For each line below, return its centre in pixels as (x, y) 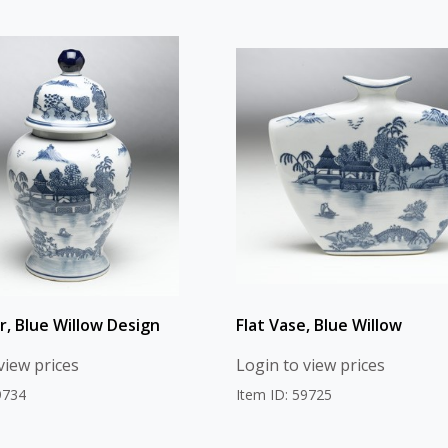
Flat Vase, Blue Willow (319, 325)
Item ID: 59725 (284, 395)
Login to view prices (310, 365)
